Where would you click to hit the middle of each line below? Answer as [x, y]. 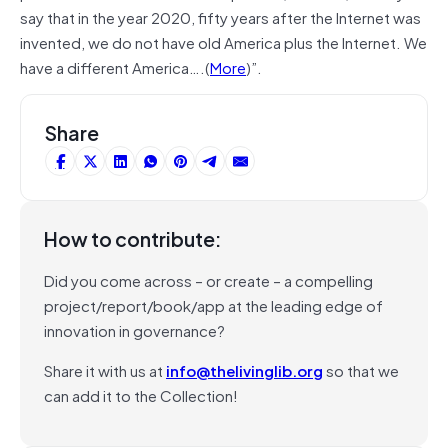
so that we [361, 369]
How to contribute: [133, 238]
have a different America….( [115, 66]
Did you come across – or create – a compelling [208, 279]
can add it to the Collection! [141, 394]
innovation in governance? [134, 329]
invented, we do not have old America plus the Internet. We [223, 41]
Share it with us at [105, 369]
